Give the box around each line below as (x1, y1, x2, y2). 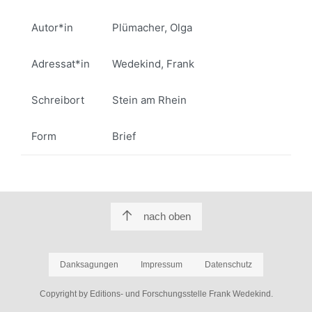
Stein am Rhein (112, 93, 187, 107)
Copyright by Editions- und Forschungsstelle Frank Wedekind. (39, 289, 273, 299)
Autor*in (31, 20, 73, 34)
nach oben (143, 210, 191, 222)
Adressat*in (31, 56, 90, 70)
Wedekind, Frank (112, 56, 195, 70)
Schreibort (31, 93, 84, 107)
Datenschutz (205, 260, 252, 270)
